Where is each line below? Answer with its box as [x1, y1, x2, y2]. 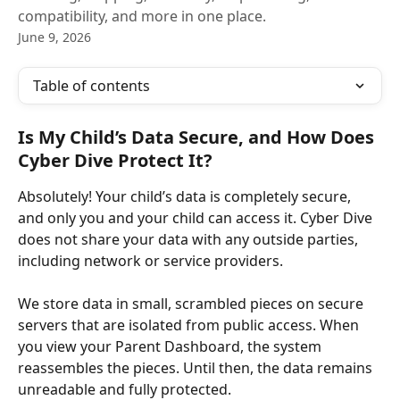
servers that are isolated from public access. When [18, 315, 362, 336]
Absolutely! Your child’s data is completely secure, [18, 187, 354, 206]
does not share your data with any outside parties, [18, 229, 362, 249]
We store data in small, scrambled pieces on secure [18, 294, 367, 314]
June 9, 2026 [18, 29, 91, 46]
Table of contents [33, 76, 150, 96]
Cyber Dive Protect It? [18, 148, 212, 172]
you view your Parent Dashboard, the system [18, 337, 325, 357]
